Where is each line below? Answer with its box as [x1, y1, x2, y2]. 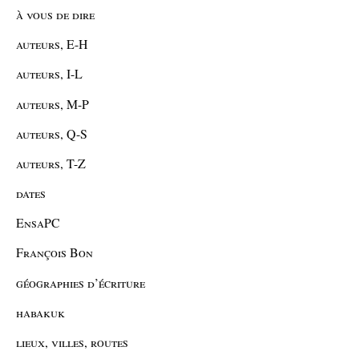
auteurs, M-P [16, 95, 89, 112]
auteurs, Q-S [16, 124, 87, 142]
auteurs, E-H [16, 35, 88, 53]
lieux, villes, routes [16, 333, 128, 351]
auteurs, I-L [16, 65, 83, 83]
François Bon [16, 244, 93, 261]
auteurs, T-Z [16, 154, 86, 171]
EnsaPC [16, 214, 60, 232]
